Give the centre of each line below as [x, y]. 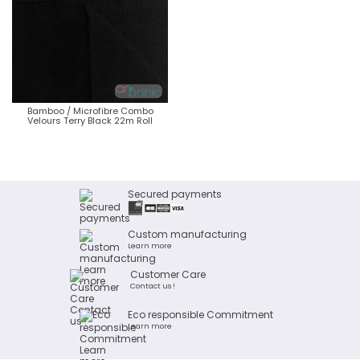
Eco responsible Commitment [200, 314]
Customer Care [168, 274]
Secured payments [175, 194]
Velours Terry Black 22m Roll [90, 120]
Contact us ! [153, 286]
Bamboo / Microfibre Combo [90, 110]
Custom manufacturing [187, 234]
